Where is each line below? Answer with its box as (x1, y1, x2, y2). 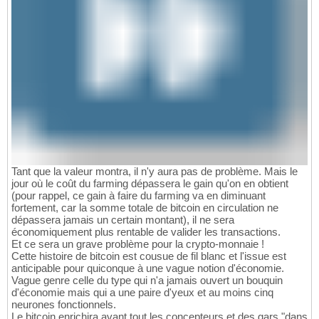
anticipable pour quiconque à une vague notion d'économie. (11, 262, 284, 275)
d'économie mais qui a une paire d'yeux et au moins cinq (11, 286, 273, 299)
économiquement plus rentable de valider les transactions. (11, 226, 281, 239)
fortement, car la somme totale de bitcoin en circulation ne (11, 202, 278, 214)
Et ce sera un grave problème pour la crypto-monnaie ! (11, 238, 264, 251)
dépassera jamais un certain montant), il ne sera (11, 214, 234, 226)
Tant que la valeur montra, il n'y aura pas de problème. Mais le (11, 165, 298, 178)
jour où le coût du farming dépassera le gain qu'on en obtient (11, 177, 288, 190)
